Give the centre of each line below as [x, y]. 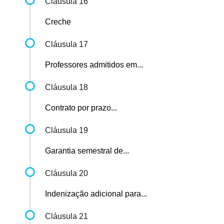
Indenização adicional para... [96, 194]
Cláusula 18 [66, 87]
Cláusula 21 [66, 216]
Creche [58, 22]
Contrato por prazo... [81, 108]
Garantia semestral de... [87, 151]
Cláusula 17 [66, 44]
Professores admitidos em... [94, 65]
